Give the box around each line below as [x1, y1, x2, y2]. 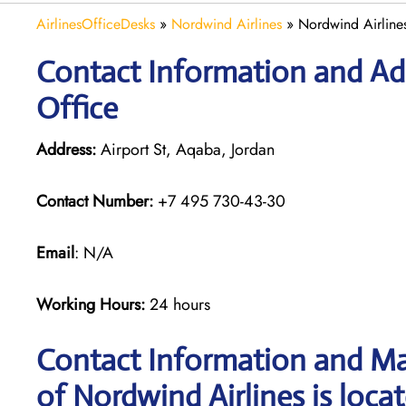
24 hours [150, 292, 210, 316]
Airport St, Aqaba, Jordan [96, 137, 275, 161]
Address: [36, 137, 96, 161]
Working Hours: [36, 292, 150, 316]
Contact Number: [36, 188, 153, 213]
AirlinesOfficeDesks [36, 13, 155, 34]
